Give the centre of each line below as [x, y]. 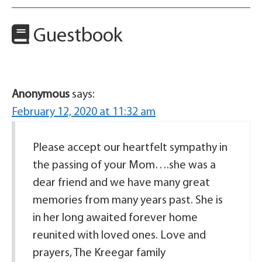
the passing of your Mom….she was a [124, 166]
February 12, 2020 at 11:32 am [84, 113]
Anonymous [41, 95]
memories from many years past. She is [128, 201]
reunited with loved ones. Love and [119, 236]
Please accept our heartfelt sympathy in [130, 148]
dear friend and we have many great [121, 183]
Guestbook [76, 37]
